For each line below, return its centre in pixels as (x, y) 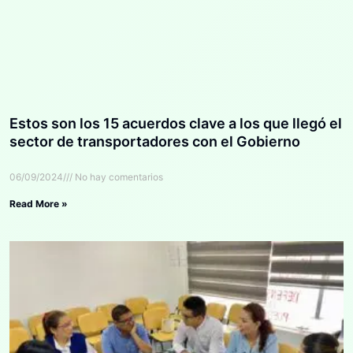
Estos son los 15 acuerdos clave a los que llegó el (176, 124)
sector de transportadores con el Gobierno (155, 142)
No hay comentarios (118, 177)
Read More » (39, 204)
